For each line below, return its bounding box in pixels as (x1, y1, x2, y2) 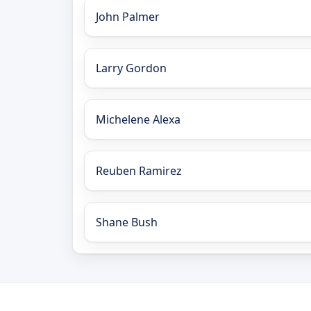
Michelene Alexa (96, 111, 180, 127)
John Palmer (96, 8, 160, 24)
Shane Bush (96, 214, 158, 230)
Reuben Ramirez (96, 162, 182, 178)
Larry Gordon (96, 60, 167, 76)
